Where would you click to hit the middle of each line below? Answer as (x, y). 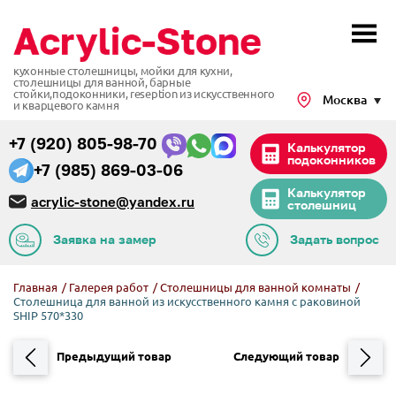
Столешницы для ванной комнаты (257, 287)
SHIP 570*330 (48, 315)
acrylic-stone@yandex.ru (113, 201)
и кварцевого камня (66, 105)
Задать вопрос (335, 240)
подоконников (331, 159)
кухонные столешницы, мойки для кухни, (123, 70)
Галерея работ (110, 287)
